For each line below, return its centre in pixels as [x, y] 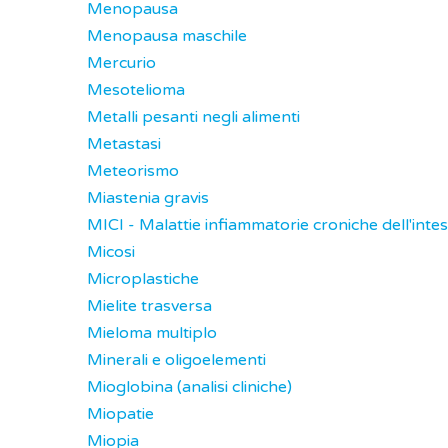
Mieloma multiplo [152, 333]
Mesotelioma [136, 90]
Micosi [111, 252]
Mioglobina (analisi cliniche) [189, 387]
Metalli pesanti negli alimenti [193, 117]
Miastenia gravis [148, 198]
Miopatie [120, 414]
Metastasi [124, 144]
